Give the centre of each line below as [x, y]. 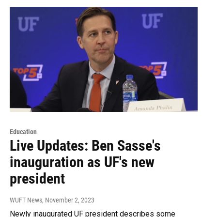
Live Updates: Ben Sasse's [85, 145]
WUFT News [26, 200]
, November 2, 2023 [68, 200]
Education [23, 132]
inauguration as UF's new [82, 162]
